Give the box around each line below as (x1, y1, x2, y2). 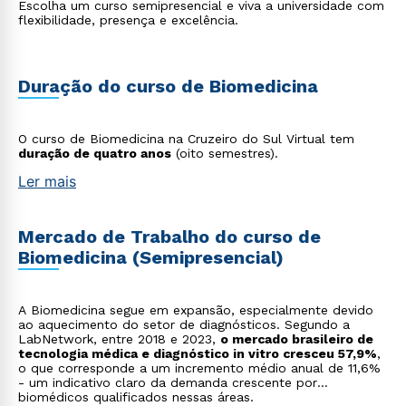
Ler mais (18, 172, 76, 190)
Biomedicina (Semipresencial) (18, 246, 284, 268)
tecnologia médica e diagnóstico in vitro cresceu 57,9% (18, 346, 377, 361)
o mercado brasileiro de (220, 332, 373, 346)
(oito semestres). (171, 146, 278, 160)
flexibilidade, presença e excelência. (18, 13, 238, 27)
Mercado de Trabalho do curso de (18, 226, 321, 247)
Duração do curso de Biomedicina (18, 75, 318, 97)
